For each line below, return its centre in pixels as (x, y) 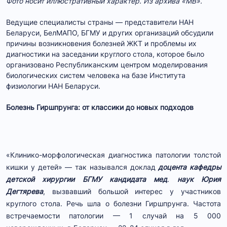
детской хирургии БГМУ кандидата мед (87, 179)
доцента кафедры (190, 167)
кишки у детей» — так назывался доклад (82, 167)
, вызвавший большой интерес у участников (132, 191)
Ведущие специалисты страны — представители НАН (100, 22)
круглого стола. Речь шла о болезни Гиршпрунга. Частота (113, 203)
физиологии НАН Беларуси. (53, 86)
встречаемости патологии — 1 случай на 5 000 (113, 215)
